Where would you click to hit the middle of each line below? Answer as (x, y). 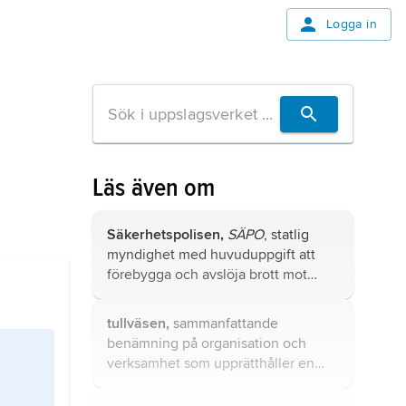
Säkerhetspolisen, (165, 235)
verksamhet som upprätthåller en (211, 363)
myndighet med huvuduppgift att (211, 255)
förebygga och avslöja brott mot (207, 275)
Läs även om (154, 188)
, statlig (286, 235)
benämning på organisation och (207, 343)
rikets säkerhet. (155, 295)
